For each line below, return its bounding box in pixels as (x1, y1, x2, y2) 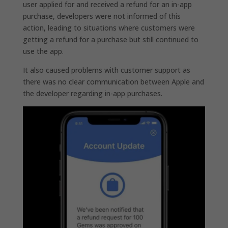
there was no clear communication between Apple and (22, 76, 204, 87)
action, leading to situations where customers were (22, 22, 195, 33)
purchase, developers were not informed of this (22, 11, 181, 21)
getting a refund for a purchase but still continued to (22, 34, 198, 44)
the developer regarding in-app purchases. (22, 88, 162, 98)
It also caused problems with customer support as (22, 65, 190, 75)
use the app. (22, 46, 64, 56)
